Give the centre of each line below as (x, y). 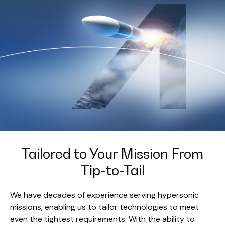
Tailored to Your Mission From (113, 154)
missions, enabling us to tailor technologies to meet (104, 207)
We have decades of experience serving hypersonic (104, 195)
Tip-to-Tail (113, 171)
